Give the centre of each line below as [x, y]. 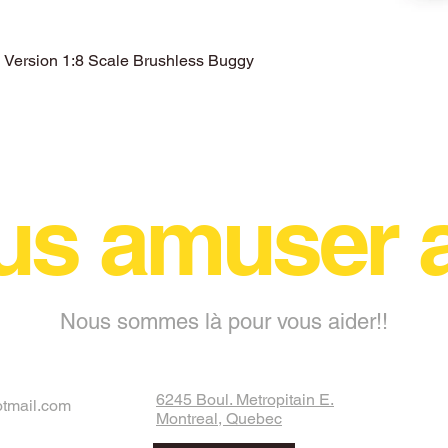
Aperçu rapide [224, 58]
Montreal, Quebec [219, 418]
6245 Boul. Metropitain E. [245, 399]
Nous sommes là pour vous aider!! [224, 321]
